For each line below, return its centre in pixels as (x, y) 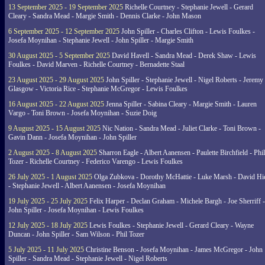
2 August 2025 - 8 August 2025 (53, 153)
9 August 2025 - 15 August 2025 (54, 128)
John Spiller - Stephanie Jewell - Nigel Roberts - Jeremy (184, 80)
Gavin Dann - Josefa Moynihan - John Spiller (72, 137)
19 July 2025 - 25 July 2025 (48, 201)
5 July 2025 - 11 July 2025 (46, 250)
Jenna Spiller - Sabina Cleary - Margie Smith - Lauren (180, 104)
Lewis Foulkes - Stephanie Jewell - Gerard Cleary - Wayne (171, 225)
